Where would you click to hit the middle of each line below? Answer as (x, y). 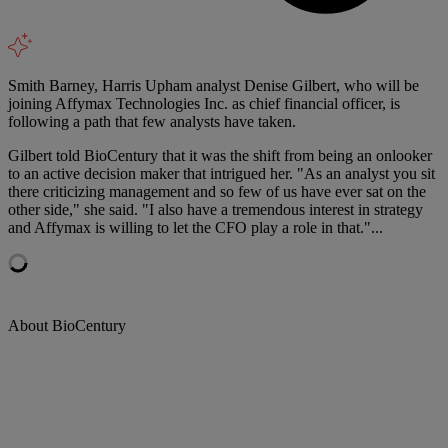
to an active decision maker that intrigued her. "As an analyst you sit (221, 173)
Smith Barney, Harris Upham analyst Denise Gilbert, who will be (213, 85)
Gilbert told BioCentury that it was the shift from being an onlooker (220, 155)
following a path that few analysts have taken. (152, 121)
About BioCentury (67, 325)
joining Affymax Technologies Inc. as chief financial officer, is (204, 103)
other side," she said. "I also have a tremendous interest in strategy (215, 209)
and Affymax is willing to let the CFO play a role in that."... (195, 227)
